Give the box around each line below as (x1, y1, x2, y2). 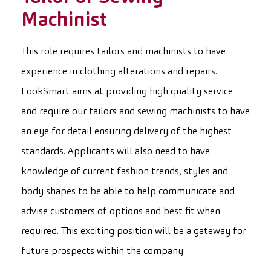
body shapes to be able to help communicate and (21, 186, 235, 197)
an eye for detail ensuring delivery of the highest (21, 126, 232, 137)
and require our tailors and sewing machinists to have (21, 106, 250, 117)
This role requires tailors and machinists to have (21, 47, 226, 57)
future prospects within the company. (21, 246, 185, 256)
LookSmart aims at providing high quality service (21, 87, 233, 97)
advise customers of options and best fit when (21, 206, 220, 217)
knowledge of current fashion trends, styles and (21, 166, 228, 177)
